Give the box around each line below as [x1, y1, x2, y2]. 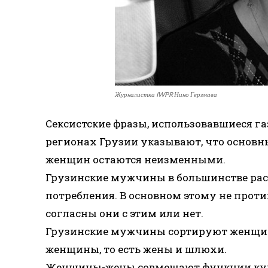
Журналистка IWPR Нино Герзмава [115, 90, 218, 98]
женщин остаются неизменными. [45, 153, 226, 166]
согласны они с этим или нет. [45, 206, 203, 220]
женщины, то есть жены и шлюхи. [45, 242, 227, 256]
